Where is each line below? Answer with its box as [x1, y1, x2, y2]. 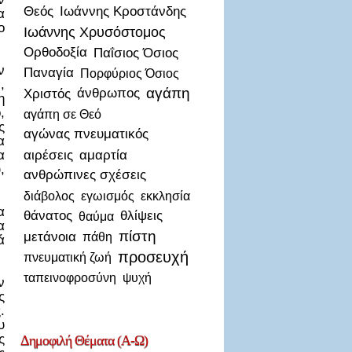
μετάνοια [24, 229, 76, 244]
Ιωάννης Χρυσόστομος [24, 24, 166, 40]
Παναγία [24, 65, 74, 80]
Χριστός [24, 86, 71, 101]
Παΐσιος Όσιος [93, 45, 178, 60]
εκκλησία [141, 189, 190, 203]
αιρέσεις [24, 147, 73, 163]
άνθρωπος [77, 86, 140, 101]
